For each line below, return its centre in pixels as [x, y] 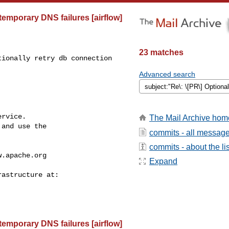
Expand [163, 162]
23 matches [161, 52]
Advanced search [167, 74]
